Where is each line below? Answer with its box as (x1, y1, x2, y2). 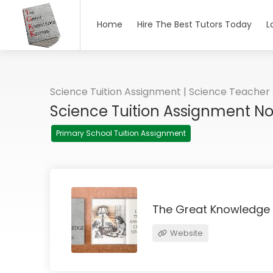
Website (168, 227, 203, 239)
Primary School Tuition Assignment (56, 128, 186, 138)
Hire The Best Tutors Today (137, 18, 252, 30)
